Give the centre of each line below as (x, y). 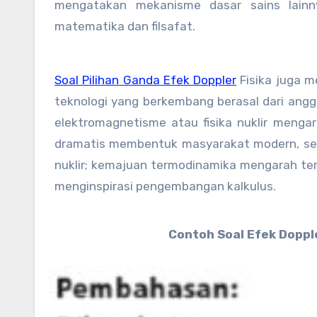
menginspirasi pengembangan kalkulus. (165, 186)
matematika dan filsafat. (125, 26)
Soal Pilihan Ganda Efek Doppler (146, 80)
